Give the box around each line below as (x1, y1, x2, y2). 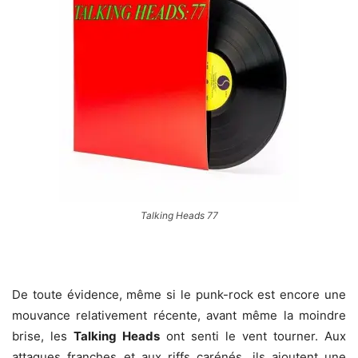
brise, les (12, 328, 74, 344)
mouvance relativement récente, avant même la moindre (12, 308, 346, 324)
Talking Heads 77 (140, 209, 218, 222)
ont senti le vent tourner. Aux (160, 328, 346, 344)
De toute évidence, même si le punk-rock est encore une (12, 287, 346, 303)
